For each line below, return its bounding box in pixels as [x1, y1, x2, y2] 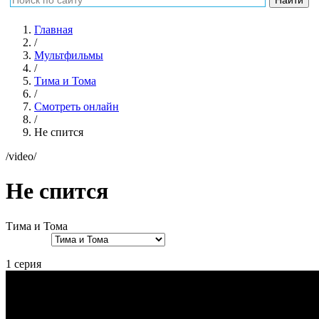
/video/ [6, 150, 36, 162]
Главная [34, 23, 73, 36]
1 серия [6, 257, 41, 270]
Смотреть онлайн [34, 100, 119, 113]
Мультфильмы [34, 49, 103, 61]
